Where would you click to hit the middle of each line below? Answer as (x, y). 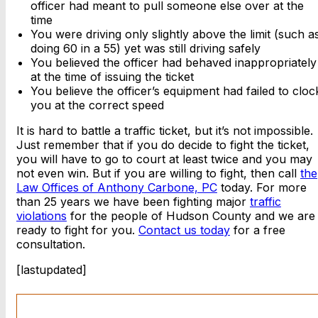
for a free (258, 230)
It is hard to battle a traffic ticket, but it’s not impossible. (165, 131)
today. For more (262, 188)
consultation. (51, 245)
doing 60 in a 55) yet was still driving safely (146, 49)
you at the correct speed (97, 105)
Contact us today (184, 230)
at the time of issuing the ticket (112, 77)
